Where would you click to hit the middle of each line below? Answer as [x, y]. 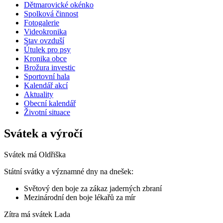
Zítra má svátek [29, 215]
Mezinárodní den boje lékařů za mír [80, 198]
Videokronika [45, 32]
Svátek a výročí [43, 134]
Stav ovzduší [44, 41]
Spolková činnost [51, 14]
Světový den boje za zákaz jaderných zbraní [93, 189]
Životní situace [47, 112]
